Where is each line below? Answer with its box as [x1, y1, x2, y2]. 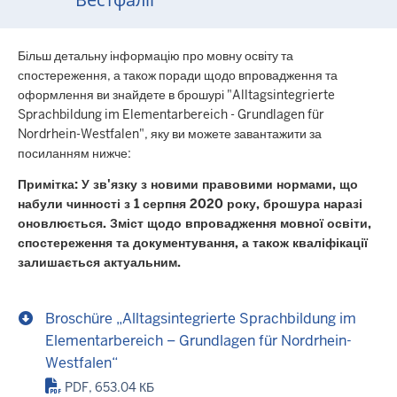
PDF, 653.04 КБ [65, 378, 155, 395]
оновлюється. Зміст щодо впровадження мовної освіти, [18, 214, 371, 231]
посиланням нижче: [18, 145, 131, 162]
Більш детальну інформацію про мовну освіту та [18, 48, 293, 65]
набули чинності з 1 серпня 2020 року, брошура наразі [18, 195, 362, 212]
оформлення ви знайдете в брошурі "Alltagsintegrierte [18, 87, 335, 104]
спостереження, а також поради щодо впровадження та [18, 67, 338, 84]
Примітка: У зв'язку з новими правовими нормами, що [18, 175, 358, 192]
